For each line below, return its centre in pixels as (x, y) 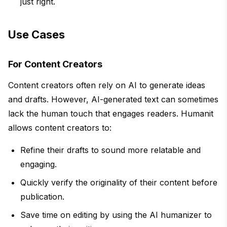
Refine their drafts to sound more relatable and (110, 150)
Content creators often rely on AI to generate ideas (107, 85)
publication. (42, 197)
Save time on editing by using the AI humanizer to (116, 215)
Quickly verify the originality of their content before (119, 183)
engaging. (39, 164)
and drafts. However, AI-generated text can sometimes (113, 100)
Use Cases (36, 35)
